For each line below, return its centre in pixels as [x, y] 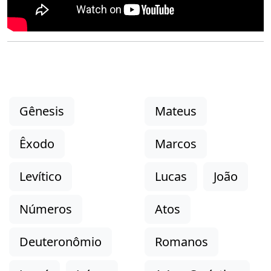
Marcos [176, 143]
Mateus [176, 111]
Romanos [181, 241]
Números [46, 209]
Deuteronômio [60, 241]
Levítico [41, 176]
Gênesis [42, 111]
